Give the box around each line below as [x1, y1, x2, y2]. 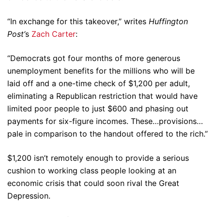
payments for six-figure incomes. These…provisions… [7, 116, 203, 126]
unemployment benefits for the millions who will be [7, 66, 195, 76]
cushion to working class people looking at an [7, 166, 176, 175]
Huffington [149, 16, 188, 26]
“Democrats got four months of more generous [7, 53, 180, 63]
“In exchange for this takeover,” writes [7, 16, 149, 26]
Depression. [7, 191, 50, 201]
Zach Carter [31, 29, 76, 39]
